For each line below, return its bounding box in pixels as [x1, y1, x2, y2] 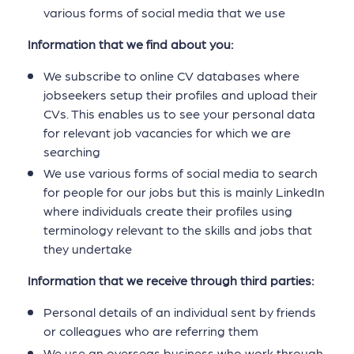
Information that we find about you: [28, 36, 233, 52]
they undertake [43, 241, 132, 257]
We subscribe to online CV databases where [43, 68, 299, 84]
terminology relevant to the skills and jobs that [43, 222, 312, 238]
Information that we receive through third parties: [28, 273, 314, 288]
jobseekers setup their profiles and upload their [43, 87, 318, 103]
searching [43, 144, 100, 160]
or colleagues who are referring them [43, 323, 258, 339]
